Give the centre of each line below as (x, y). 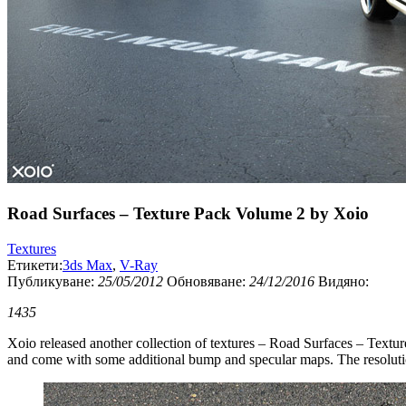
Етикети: (35, 265)
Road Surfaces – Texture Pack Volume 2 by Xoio (188, 213)
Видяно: (343, 281)
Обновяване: (208, 281)
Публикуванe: (53, 281)
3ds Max (87, 265)
